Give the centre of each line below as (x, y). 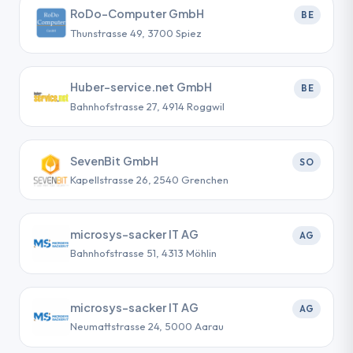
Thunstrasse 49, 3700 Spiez (136, 33)
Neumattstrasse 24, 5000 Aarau (147, 327)
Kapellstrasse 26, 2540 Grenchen (149, 180)
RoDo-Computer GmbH (137, 14)
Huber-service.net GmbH (141, 87)
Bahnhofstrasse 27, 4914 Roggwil (147, 106)
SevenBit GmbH (114, 160)
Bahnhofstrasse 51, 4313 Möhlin (143, 253)
